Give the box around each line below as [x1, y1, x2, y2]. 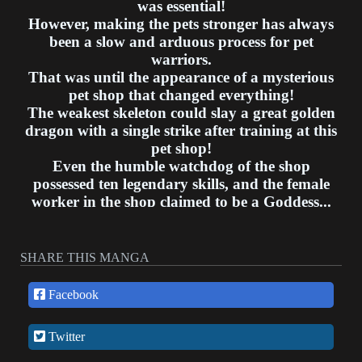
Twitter [45, 329, 85, 343]
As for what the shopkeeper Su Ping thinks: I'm [23, 210, 339, 228]
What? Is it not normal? [101, 263, 261, 281]
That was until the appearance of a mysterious [28, 68, 334, 86]
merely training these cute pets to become [46, 228, 316, 246]
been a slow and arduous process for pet [48, 32, 314, 50]
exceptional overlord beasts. [90, 246, 272, 263]
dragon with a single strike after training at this [25, 121, 337, 139]
